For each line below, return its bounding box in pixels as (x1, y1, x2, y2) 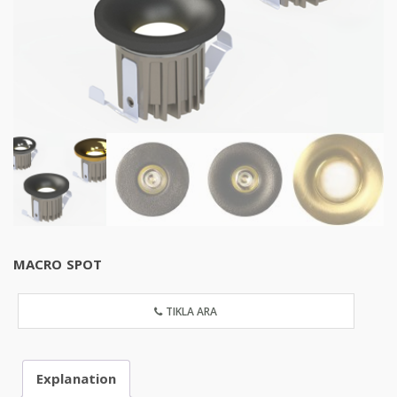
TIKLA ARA (162, 303, 218, 319)
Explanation (36, 370, 117, 387)
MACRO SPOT (13, 254, 102, 273)
